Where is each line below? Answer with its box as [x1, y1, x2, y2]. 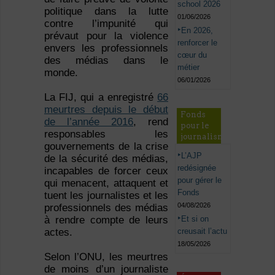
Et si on [181, 214, 209, 223]
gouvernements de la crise [44, 141, 169, 153]
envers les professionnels [44, 42, 169, 55]
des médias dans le [44, 55, 169, 67]
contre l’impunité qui [44, 18, 169, 30]
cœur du [177, 50, 207, 60]
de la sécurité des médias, [44, 153, 169, 165]
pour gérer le [177, 175, 222, 185]
